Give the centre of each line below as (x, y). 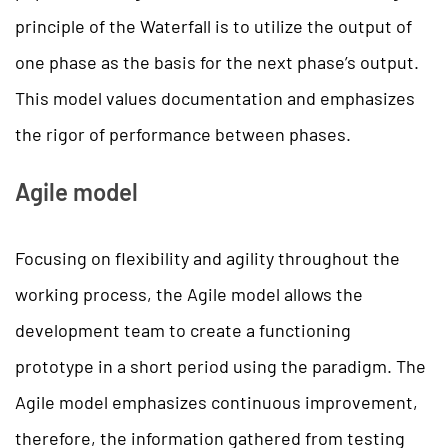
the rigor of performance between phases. (183, 133)
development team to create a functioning (183, 329)
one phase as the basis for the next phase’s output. (217, 61)
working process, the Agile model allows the (189, 293)
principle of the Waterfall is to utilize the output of (213, 25)
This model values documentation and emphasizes (215, 97)
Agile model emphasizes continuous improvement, (216, 401)
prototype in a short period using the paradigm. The (220, 365)
